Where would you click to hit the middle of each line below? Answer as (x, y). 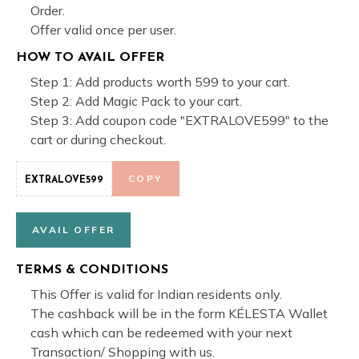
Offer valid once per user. (103, 30)
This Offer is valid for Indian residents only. (156, 294)
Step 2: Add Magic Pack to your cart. (136, 101)
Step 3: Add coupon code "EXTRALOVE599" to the (179, 120)
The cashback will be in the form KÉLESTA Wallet (179, 313)
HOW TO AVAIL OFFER (90, 58)
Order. (48, 10)
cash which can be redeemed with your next (161, 333)
